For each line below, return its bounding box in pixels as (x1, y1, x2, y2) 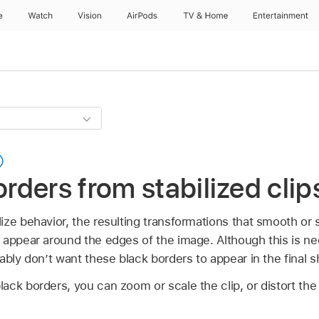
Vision (77, 11, 102, 21)
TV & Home (182, 11, 228, 21)
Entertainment (253, 11, 309, 21)
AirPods (126, 11, 158, 21)
